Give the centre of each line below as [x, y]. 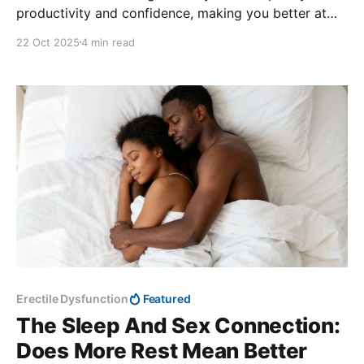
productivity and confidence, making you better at [171, 13]
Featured [167, 299]
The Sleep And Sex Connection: [178, 326]
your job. [43, 32]
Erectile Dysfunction [72, 299]
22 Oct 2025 [48, 42]
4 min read [108, 42]
